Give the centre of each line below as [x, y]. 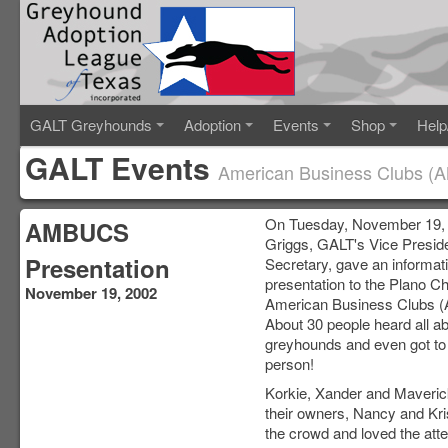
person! [289, 363]
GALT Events [121, 167]
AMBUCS [77, 232]
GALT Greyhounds [91, 124]
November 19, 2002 [91, 293]
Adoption [212, 124]
